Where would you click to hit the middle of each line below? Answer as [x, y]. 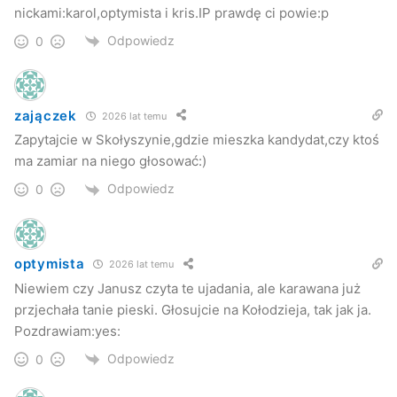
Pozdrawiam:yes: [67, 331]
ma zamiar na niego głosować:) [110, 161]
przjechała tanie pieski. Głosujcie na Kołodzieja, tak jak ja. [193, 309]
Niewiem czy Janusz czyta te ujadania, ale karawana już [187, 288]
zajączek [46, 115]
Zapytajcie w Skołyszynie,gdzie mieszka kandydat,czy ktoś [197, 140]
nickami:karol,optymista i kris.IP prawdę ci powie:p [171, 13]
